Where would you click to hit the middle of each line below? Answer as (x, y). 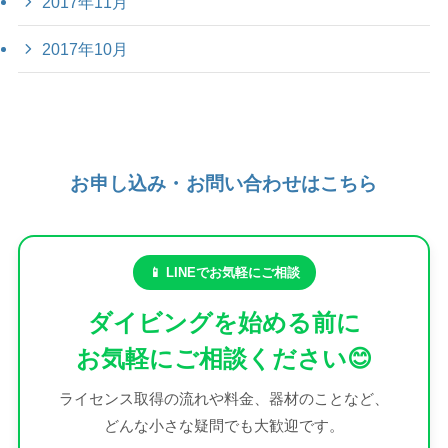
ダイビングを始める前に (224, 323)
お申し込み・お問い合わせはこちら (224, 182)
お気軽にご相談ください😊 (224, 359)
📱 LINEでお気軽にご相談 (224, 273)
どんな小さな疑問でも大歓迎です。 (224, 426)
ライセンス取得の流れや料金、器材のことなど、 (224, 399)
